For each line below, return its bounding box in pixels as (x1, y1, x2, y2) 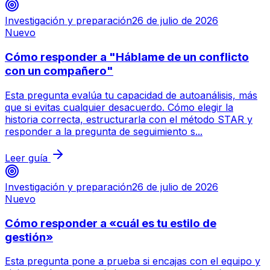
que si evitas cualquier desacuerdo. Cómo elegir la (5, 101, 233, 113)
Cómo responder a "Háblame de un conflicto (5, 50, 249, 64)
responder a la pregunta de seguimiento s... (5, 125, 202, 137)
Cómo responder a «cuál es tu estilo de (5, 216, 216, 230)
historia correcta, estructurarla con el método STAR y (5, 113, 253, 125)
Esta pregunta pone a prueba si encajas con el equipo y (5, 255, 260, 268)
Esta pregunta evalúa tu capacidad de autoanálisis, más (5, 89, 257, 101)
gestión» (5, 230, 53, 244)
